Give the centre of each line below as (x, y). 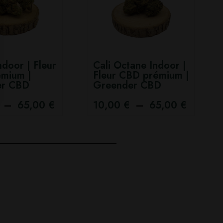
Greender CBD (127, 85)
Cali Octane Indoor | (140, 65)
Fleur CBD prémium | (141, 75)
